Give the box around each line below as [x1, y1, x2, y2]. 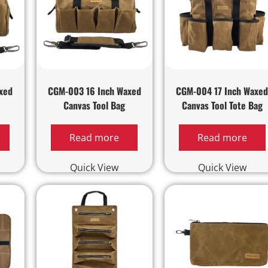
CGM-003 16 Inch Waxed [47, 83, 141, 98]
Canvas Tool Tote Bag [181, 98, 263, 112]
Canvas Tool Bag [63, 98, 126, 112]
